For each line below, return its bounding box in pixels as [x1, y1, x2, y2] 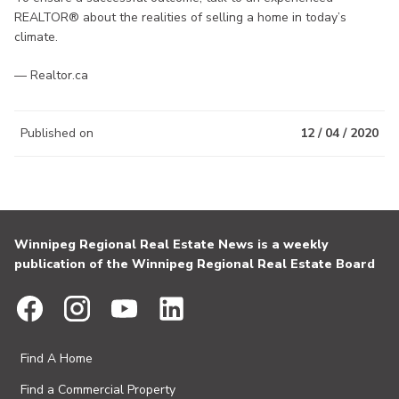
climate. [14, 28, 58, 46]
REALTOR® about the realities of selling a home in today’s [14, 9, 346, 27]
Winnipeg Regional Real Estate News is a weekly [14, 236, 328, 254]
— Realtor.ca [14, 67, 88, 85]
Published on [20, 125, 94, 142]
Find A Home [20, 350, 93, 368]
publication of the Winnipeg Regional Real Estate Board [14, 256, 375, 273]
